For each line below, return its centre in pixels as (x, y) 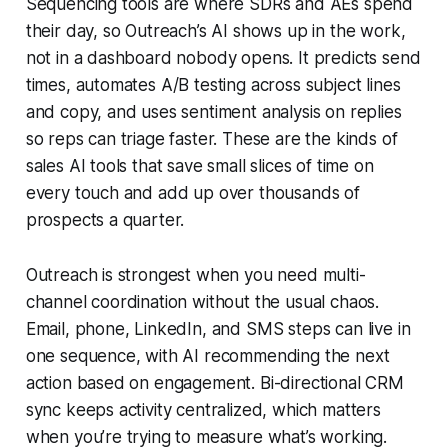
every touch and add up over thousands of (192, 193)
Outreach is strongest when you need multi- (195, 275)
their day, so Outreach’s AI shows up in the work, (215, 31)
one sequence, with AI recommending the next (207, 356)
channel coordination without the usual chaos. (202, 302)
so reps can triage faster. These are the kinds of (211, 139)
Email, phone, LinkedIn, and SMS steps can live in (218, 329)
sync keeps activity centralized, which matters (203, 410)
